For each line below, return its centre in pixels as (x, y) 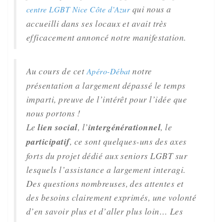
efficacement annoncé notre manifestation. (106, 37)
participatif (48, 141)
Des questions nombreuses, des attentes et (105, 183)
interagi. (168, 169)
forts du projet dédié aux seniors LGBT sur (107, 156)
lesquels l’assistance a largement (89, 169)
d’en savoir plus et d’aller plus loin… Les (105, 211)
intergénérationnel (124, 127)
